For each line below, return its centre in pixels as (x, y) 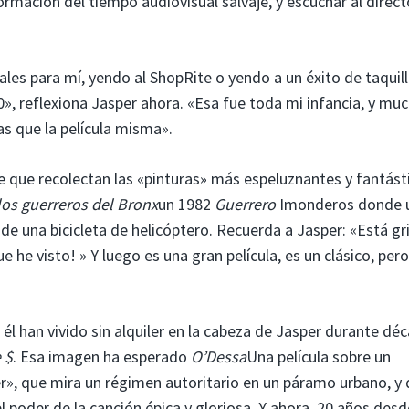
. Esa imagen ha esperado (102, 356)
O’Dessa (219, 356)
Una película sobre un (319, 356)
